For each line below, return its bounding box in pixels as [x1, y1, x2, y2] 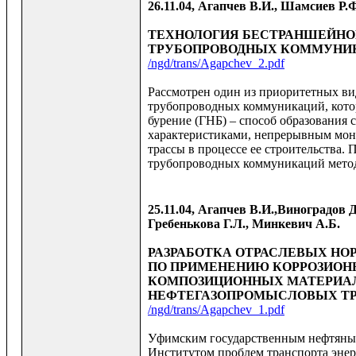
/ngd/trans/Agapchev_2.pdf [148, 56, 284, 71]
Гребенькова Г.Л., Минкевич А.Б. [148, 217, 340, 231]
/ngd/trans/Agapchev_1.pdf [148, 303, 284, 317]
